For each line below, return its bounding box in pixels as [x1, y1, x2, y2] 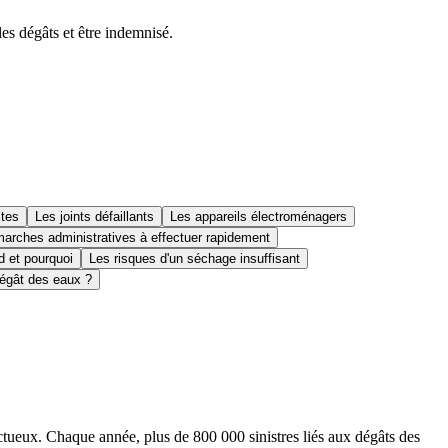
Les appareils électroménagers [170, 209, 347, 225]
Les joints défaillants [35, 209, 154, 225]
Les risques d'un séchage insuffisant [89, 251, 300, 267]
